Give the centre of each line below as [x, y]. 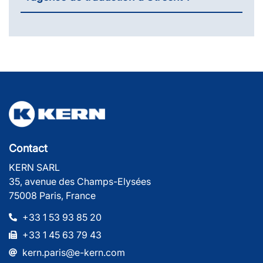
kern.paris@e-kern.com [73, 252]
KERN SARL [34, 167]
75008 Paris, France [52, 195]
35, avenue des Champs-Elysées [80, 181]
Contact [28, 148]
